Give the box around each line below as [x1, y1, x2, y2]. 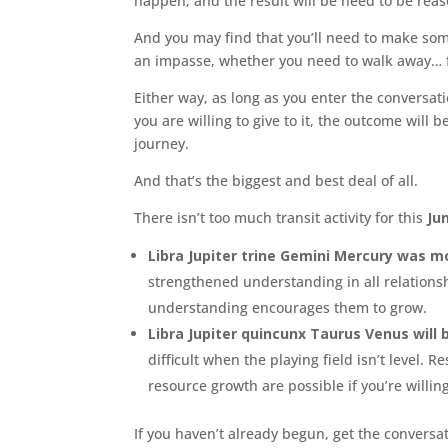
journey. [134, 134, 190, 153]
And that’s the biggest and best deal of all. [134, 171, 419, 190]
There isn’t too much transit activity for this [134, 208, 428, 227]
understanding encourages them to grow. [148, 298, 428, 317]
